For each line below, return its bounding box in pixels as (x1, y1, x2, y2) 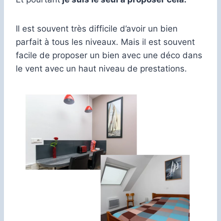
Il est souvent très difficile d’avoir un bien (16, 23, 178, 34)
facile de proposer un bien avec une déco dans (16, 50, 202, 60)
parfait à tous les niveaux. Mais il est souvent (16, 37, 195, 47)
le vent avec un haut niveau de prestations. (16, 63, 187, 74)
